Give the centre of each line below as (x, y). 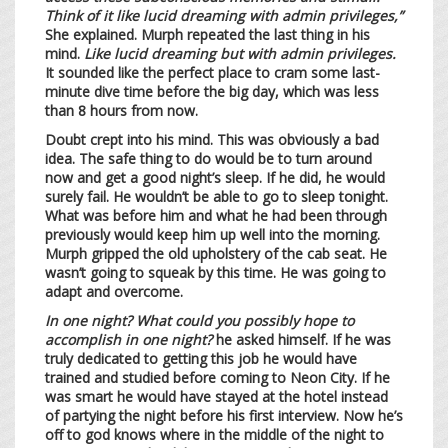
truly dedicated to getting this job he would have (201, 358)
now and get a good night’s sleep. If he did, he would (215, 177)
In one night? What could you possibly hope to (199, 320)
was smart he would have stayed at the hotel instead (216, 396)
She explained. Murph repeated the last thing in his (207, 34)
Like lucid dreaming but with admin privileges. (240, 53)
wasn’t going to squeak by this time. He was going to (215, 272)
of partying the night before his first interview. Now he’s (224, 415)
